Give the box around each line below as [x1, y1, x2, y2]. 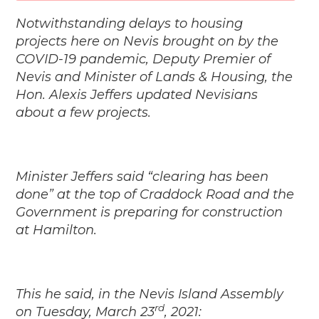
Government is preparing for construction [16, 204, 283, 220]
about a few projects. [16, 104, 155, 120]
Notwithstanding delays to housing [16, 15, 244, 31]
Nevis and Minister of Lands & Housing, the [16, 68, 293, 85]
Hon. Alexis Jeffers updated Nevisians [16, 86, 258, 103]
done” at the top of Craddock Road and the [16, 186, 295, 202]
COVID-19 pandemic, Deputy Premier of [16, 51, 271, 67]
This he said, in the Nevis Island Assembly [16, 286, 284, 302]
